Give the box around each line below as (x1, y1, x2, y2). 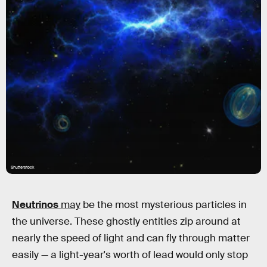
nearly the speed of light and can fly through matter (12, 232, 250, 244)
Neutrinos (12, 198, 58, 211)
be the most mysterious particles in (80, 198, 247, 211)
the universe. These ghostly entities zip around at (12, 215, 241, 228)
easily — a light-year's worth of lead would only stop (12, 249, 248, 261)
